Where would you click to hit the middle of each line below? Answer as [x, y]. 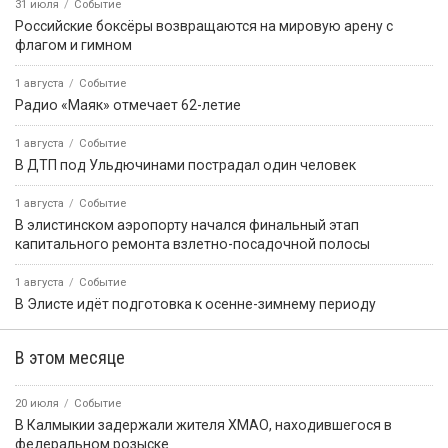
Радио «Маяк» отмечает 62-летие [128, 104]
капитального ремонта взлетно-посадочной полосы [192, 243]
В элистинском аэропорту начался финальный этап [187, 224]
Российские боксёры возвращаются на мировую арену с [204, 25]
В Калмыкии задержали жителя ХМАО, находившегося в [203, 424]
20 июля [37, 403]
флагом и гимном [73, 44]
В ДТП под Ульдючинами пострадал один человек [185, 164]
